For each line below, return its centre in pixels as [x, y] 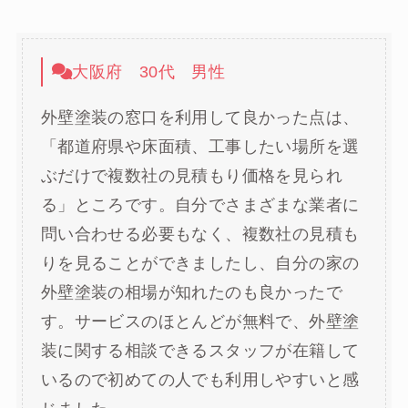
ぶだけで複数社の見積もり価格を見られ [192, 175]
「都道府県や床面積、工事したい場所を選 [200, 146]
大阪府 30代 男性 [149, 71]
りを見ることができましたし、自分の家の [200, 263]
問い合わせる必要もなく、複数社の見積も [200, 234]
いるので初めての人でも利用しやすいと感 [200, 379]
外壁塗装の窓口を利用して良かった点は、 [200, 117]
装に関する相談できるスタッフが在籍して [200, 350]
